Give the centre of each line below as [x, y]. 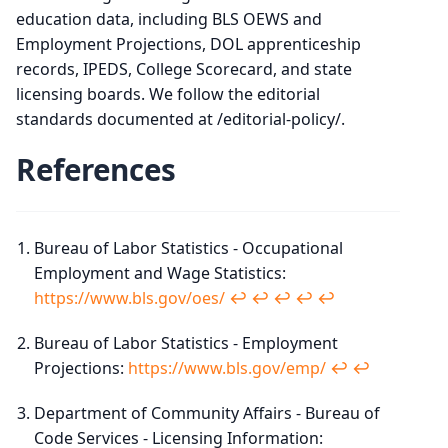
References [96, 169]
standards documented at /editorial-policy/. [180, 118]
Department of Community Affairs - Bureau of [206, 412]
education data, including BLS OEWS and [169, 18]
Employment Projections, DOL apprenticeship [188, 43]
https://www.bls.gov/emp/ [226, 367]
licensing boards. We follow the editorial [168, 93]
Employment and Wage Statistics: [159, 272]
